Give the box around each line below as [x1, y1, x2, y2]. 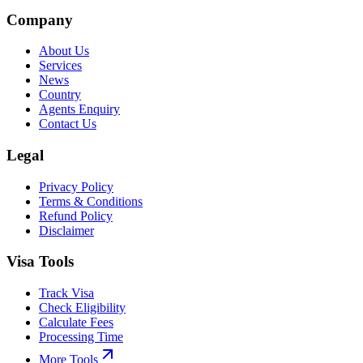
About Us [39, 44, 89, 58]
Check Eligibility [39, 301, 126, 315]
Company [6, 11, 73, 28]
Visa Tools [6, 253, 74, 271]
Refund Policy [39, 208, 113, 223]
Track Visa [39, 286, 94, 301]
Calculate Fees [39, 315, 113, 330]
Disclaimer [39, 223, 94, 237]
